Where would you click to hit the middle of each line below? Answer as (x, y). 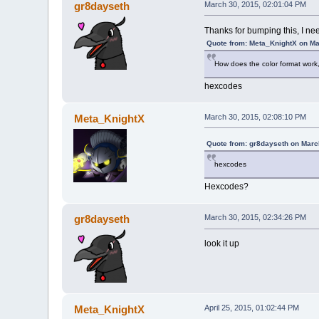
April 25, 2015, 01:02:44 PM (251, 308)
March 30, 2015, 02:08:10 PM (255, 116)
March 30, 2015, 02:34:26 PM (255, 218)
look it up (221, 244)
